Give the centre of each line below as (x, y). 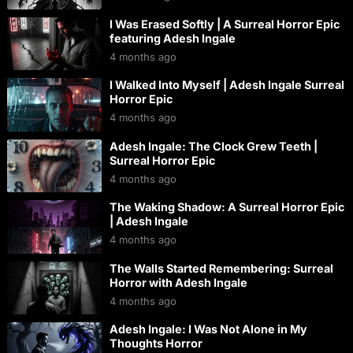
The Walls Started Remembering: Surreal (221, 268)
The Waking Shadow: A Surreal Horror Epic (227, 207)
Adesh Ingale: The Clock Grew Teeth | (213, 146)
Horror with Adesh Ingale (178, 282)
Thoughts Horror (156, 344)
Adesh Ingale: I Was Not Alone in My (208, 329)
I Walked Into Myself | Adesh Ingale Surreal (227, 85)
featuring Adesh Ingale (172, 38)
